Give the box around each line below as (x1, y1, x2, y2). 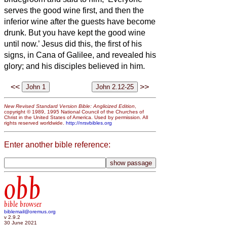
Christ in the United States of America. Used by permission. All (4, 115, 148, 121)
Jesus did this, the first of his (42, 39, 142, 48)
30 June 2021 (4, 220, 37, 226)
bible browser (4, 200, 42, 209)
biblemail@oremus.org (4, 209, 56, 215)
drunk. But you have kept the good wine (4, 28, 145, 37)
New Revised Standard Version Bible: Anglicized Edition (4, 103, 135, 109)
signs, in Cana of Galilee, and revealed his (4, 50, 156, 59)
